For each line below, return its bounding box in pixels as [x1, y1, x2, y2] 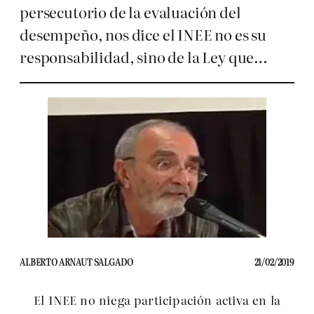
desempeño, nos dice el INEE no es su [20, 24, 267, 45]
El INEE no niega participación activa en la [34, 291, 280, 308]
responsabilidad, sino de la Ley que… [20, 46, 268, 67]
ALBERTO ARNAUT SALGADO [20, 256, 133, 268]
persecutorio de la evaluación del [20, 1, 241, 22]
